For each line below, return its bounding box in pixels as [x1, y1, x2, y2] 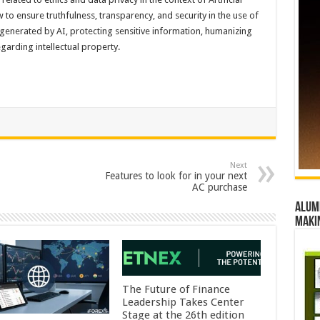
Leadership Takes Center [122, 296, 245, 309]
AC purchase [191, 181, 247, 193]
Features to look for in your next [104, 170, 247, 181]
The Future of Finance [122, 283, 231, 296]
